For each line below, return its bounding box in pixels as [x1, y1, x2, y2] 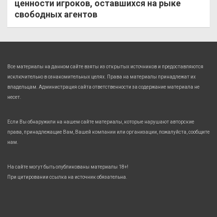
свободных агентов [15, 9, 97, 19]
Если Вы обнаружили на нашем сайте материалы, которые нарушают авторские [7, 119, 194, 124]
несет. [7, 94, 21, 100]
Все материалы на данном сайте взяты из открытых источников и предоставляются [7, 63, 203, 69]
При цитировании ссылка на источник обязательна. [7, 174, 127, 180]
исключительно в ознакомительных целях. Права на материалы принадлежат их [7, 74, 196, 79]
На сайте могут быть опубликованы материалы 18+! [7, 164, 128, 170]
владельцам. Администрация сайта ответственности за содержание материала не [7, 84, 200, 90]
